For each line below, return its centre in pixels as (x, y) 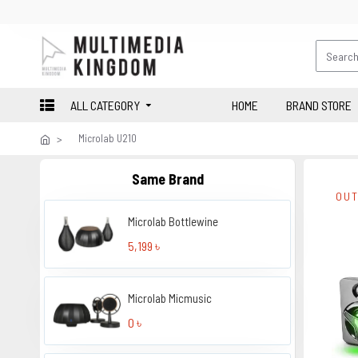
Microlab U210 (107, 138)
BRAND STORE (319, 105)
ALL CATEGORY (105, 105)
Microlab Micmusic (191, 298)
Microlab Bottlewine (194, 221)
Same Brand (167, 179)
